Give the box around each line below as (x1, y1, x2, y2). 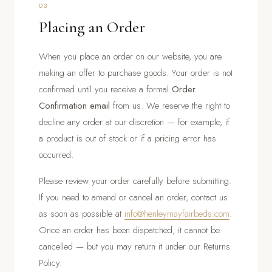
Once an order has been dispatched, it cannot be (39, 223, 220, 237)
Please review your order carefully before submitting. (39, 174, 231, 188)
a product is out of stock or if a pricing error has (39, 131, 216, 145)
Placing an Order (39, 17, 145, 36)
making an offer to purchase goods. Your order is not (39, 66, 233, 80)
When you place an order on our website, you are (39, 49, 222, 63)
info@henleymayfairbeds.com (124, 206, 229, 220)
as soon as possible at (39, 206, 124, 220)
